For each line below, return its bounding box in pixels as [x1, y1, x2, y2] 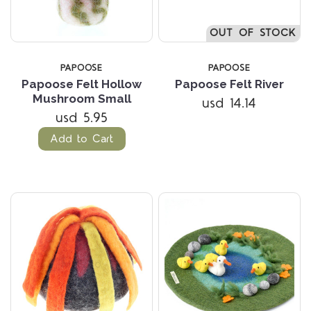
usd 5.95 [56, 108, 108, 128]
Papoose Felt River [174, 77, 284, 92]
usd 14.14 [202, 94, 257, 114]
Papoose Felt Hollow [22, 77, 142, 92]
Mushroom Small [32, 92, 131, 106]
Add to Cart [49, 131, 114, 147]
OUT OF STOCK [210, 26, 296, 41]
